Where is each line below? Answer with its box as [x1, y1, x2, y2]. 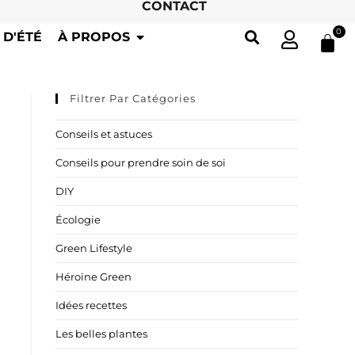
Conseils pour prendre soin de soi [55, 156, 226, 169]
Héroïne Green [55, 270, 132, 283]
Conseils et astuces [55, 128, 152, 140]
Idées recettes [55, 299, 127, 311]
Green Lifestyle [55, 242, 132, 254]
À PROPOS [57, 29, 130, 44]
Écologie [55, 213, 101, 226]
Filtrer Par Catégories [70, 92, 196, 105]
